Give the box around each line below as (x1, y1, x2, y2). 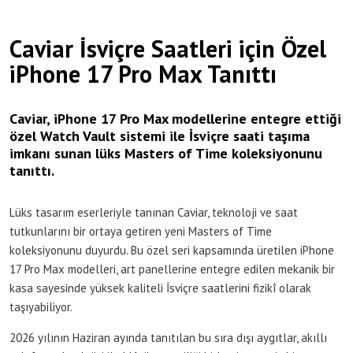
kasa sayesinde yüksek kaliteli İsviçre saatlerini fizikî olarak (9, 280, 311, 295)
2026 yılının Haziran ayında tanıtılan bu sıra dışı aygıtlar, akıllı (9, 329, 327, 345)
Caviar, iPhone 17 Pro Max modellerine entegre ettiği (9, 109, 341, 128)
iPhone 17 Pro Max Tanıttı (9, 58, 277, 89)
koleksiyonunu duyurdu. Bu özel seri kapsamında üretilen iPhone (9, 242, 334, 258)
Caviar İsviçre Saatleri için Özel (9, 32, 326, 64)
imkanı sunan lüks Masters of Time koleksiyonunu (9, 143, 322, 162)
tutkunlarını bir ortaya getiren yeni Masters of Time (9, 223, 272, 239)
